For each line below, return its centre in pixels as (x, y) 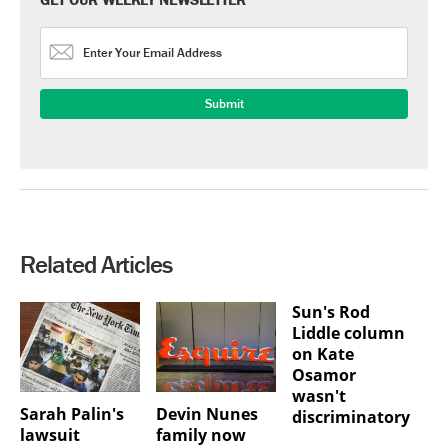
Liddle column (348, 333)
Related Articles (96, 264)
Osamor (323, 375)
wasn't (318, 396)
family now (200, 434)
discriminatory (350, 417)
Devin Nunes (206, 413)
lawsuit (50, 434)
